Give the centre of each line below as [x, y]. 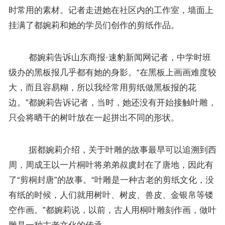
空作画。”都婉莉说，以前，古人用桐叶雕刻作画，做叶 [112, 210]
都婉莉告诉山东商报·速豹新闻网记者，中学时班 [109, 57]
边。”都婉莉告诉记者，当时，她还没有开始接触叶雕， [112, 102]
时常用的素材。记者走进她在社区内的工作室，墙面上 [111, 10]
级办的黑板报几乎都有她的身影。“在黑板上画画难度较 [112, 72]
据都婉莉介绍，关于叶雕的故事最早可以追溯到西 [112, 150]
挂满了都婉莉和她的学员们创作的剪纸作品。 [94, 25]
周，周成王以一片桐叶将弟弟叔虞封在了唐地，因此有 [111, 165]
